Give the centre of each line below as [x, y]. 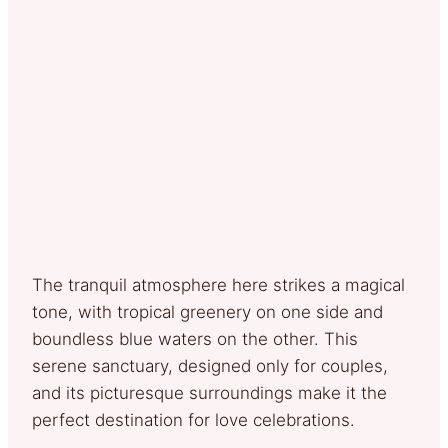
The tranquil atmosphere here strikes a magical [218, 284]
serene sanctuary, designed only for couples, [210, 365]
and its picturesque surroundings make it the [209, 392]
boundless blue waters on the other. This [195, 338]
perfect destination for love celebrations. [193, 419]
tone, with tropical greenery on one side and [207, 311]
